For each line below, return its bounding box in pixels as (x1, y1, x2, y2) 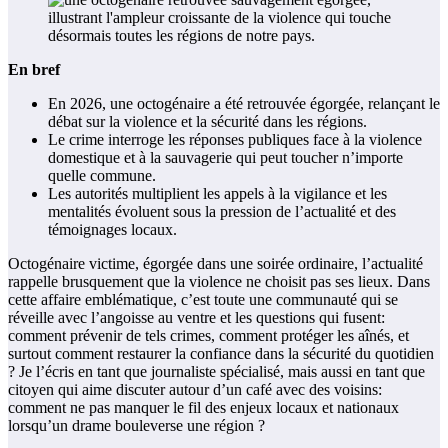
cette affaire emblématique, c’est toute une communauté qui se (8, 291, 398, 309)
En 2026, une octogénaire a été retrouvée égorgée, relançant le (48, 95, 440, 113)
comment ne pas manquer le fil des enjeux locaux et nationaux (8, 399, 399, 417)
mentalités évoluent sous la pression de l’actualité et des (48, 203, 396, 221)
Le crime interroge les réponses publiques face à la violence (48, 131, 422, 149)
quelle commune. (48, 167, 156, 185)
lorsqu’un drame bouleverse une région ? (8, 417, 265, 435)
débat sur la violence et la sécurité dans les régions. (48, 113, 367, 131)
